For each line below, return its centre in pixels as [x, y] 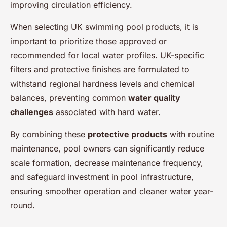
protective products [127, 134]
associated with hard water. [107, 112]
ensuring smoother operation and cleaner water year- [112, 191]
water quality [154, 98]
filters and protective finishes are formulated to [100, 69]
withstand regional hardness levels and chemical [102, 84]
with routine [191, 134]
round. [23, 205]
